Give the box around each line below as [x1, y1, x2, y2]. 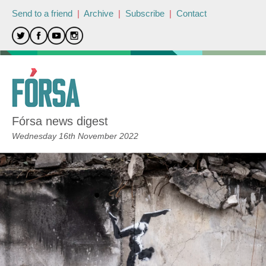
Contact [176, 8, 207, 18]
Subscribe [125, 8, 164, 18]
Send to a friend [12, 8, 72, 18]
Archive [84, 8, 113, 18]
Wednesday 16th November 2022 [12, 131, 138, 141]
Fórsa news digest [12, 115, 108, 128]
